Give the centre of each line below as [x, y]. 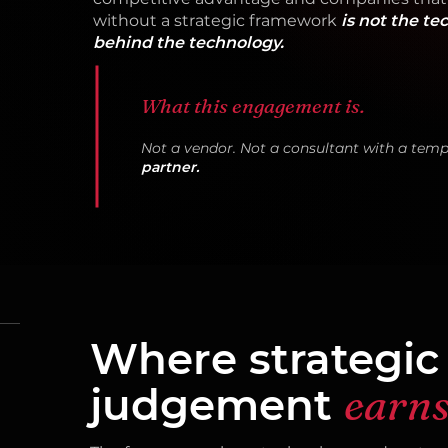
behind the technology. [188, 42]
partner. [170, 167]
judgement [217, 405]
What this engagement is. [253, 105]
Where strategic [264, 359]
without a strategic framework [217, 20]
